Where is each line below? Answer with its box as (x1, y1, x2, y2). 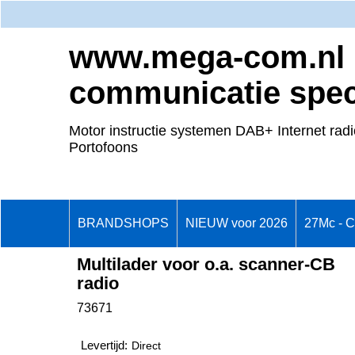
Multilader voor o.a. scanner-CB (77, 254, 335, 274)
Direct (132, 340, 161, 353)
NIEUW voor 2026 (185, 216, 288, 230)
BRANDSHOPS (78, 216, 169, 230)
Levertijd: (81, 339, 128, 353)
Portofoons (69, 139, 138, 155)
